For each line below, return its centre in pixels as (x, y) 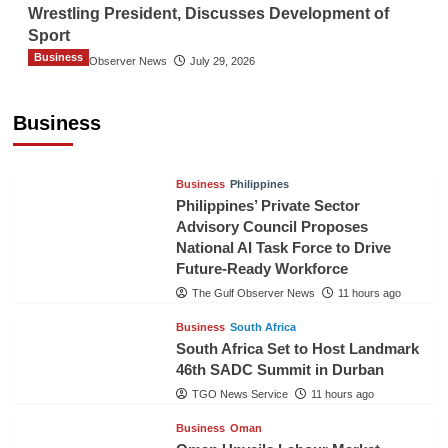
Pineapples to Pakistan (125, 108)
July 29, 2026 (222, 61)
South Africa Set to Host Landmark (297, 348)
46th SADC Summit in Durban (279, 369)
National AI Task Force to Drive (283, 247)
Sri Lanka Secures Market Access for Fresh (212, 83)
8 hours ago (191, 135)
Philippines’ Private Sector (267, 205)
